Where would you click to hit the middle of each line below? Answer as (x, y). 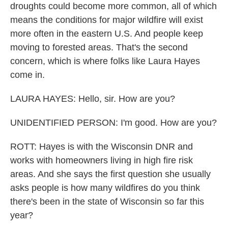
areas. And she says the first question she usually (110, 174)
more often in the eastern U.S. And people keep (107, 34)
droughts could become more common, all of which (113, 6)
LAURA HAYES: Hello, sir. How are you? (93, 99)
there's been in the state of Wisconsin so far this (107, 202)
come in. (27, 75)
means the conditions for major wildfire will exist (107, 20)
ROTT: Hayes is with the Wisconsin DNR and (102, 147)
